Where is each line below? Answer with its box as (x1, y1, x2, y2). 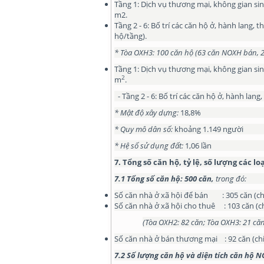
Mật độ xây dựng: (118, 107, 179, 118)
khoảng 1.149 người (173, 124, 243, 134)
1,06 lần (183, 140, 212, 151)
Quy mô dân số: (118, 124, 173, 134)
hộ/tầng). (114, 31, 147, 41)
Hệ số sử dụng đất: (120, 140, 183, 151)
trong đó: (216, 173, 246, 184)
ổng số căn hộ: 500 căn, (131, 173, 216, 184)
